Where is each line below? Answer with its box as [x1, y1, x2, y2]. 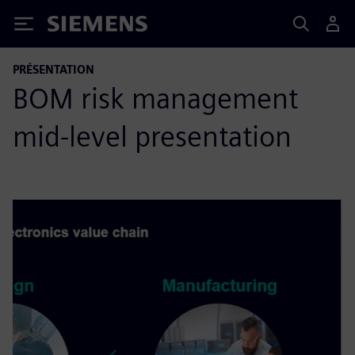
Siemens [48, 18, 100, 35]
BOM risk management [13, 81, 298, 116]
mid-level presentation [13, 119, 292, 154]
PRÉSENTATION [13, 63, 94, 76]
